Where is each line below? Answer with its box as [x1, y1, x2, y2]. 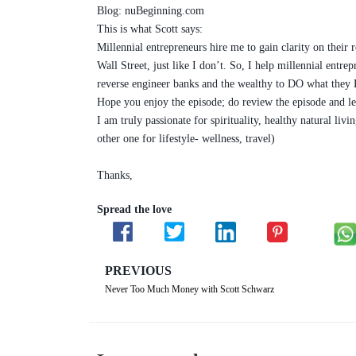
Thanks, [97, 169, 133, 182]
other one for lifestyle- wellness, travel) [97, 133, 275, 145]
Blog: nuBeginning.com [97, 5, 204, 17]
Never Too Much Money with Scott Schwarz [105, 283, 274, 295]
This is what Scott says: [97, 23, 203, 36]
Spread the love [97, 203, 172, 216]
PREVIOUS [105, 263, 172, 277]
